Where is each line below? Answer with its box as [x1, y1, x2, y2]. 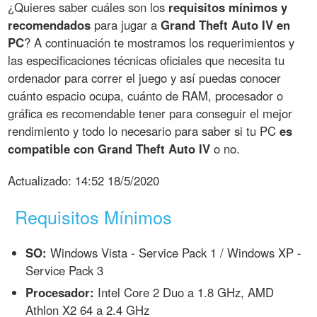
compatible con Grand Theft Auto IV [8, 139, 211, 157]
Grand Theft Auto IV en [161, 16, 291, 33]
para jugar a [91, 16, 161, 33]
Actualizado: [8, 171, 76, 189]
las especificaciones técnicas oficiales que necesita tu [8, 51, 285, 69]
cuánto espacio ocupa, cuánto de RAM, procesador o [8, 86, 284, 104]
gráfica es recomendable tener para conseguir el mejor [8, 104, 293, 122]
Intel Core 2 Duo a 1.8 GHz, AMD [94, 284, 275, 301]
